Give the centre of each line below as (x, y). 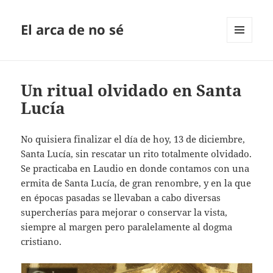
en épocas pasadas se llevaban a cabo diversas (121, 198)
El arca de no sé (73, 30)
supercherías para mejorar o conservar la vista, (124, 212)
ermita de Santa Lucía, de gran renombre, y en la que (136, 183)
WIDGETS (244, 68)
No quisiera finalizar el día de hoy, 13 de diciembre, (133, 139)
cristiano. (41, 242)
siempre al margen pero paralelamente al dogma (127, 227)
